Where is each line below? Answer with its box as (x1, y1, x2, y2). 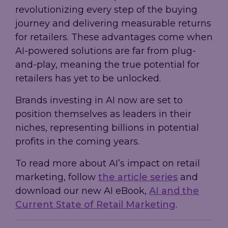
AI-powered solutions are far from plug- (15, 45, 196, 57)
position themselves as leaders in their (15, 108, 191, 120)
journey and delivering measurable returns (15, 18, 211, 30)
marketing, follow (15, 172, 98, 183)
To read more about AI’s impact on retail (15, 158, 200, 169)
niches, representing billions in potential (15, 122, 199, 134)
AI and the (149, 185, 199, 197)
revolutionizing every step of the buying (15, 4, 197, 16)
